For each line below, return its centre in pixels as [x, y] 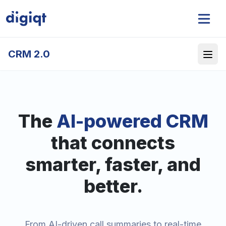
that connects [113, 143]
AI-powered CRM [132, 121]
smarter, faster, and [113, 164]
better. [113, 186]
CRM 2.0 [29, 54]
